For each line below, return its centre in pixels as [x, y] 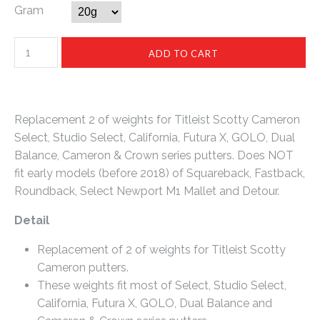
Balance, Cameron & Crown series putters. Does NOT [154, 155]
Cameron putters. [83, 267]
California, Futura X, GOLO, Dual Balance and [155, 303]
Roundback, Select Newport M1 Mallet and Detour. [147, 191]
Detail [32, 220]
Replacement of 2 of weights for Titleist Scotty [161, 250]
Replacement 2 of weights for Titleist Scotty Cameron [157, 120]
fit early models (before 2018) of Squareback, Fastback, [160, 173]
